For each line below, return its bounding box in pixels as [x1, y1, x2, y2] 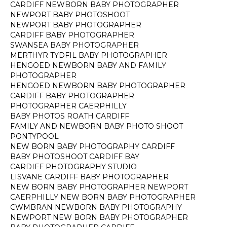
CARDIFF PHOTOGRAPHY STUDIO [10, 162, 137, 171]
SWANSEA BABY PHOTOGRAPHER [10, 41, 139, 50]
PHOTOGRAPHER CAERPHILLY [10, 101, 127, 110]
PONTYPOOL [10, 132, 59, 141]
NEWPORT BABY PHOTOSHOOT [10, 10, 130, 19]
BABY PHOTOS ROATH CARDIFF [10, 111, 129, 121]
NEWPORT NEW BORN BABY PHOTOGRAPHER [10, 213, 188, 222]
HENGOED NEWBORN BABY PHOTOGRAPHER [10, 81, 185, 90]
